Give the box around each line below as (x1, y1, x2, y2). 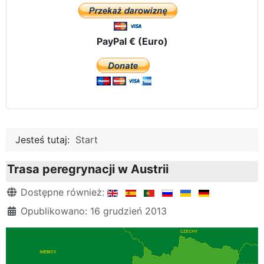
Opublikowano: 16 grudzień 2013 (21, 204, 167, 217)
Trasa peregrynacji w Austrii (7, 161, 169, 176)
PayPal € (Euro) (96, 35, 168, 47)
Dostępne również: (18, 186, 107, 198)
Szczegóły (5, 185, 52, 197)
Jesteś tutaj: (15, 133, 75, 146)
